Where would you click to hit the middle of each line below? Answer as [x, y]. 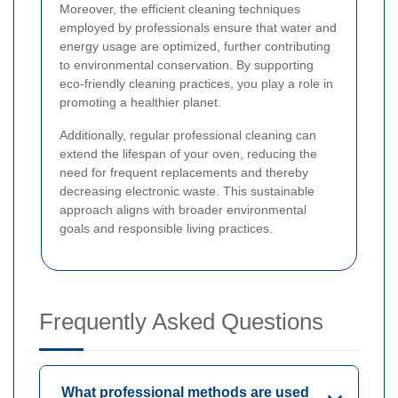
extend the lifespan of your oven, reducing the [188, 153]
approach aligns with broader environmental [183, 209]
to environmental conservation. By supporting [187, 64]
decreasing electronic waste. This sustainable [187, 191]
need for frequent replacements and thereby [184, 172]
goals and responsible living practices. [166, 228]
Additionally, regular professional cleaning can [188, 135]
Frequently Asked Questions [181, 321]
